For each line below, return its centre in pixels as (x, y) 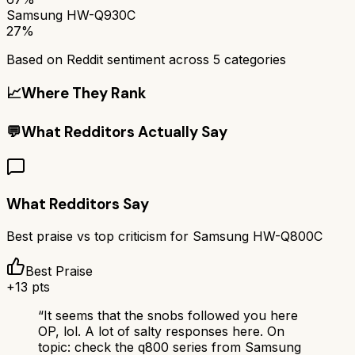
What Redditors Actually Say (124, 132)
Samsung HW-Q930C (71, 15)
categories (253, 59)
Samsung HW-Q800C (258, 237)
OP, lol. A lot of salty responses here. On (161, 332)
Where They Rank (84, 93)
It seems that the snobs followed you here (171, 316)
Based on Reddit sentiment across (110, 59)
